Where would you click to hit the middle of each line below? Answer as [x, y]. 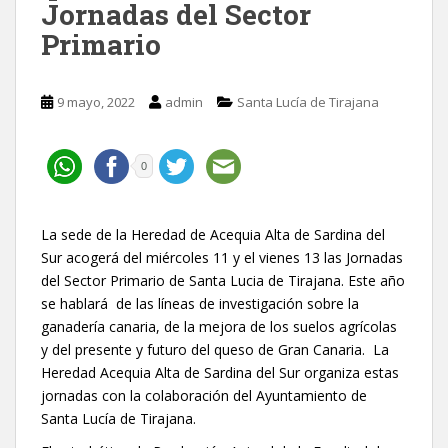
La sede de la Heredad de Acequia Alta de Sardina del [213, 235]
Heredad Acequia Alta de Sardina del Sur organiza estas [220, 373]
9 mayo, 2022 [96, 102]
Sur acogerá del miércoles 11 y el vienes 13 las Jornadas [222, 258]
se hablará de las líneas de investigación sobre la [200, 304]
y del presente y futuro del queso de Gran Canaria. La [215, 350]
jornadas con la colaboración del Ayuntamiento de [204, 396]
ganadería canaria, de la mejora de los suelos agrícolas [219, 327]
